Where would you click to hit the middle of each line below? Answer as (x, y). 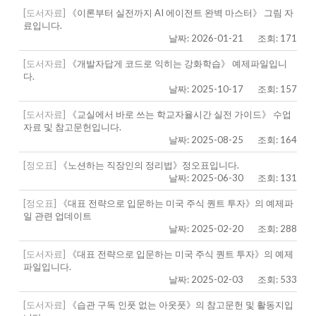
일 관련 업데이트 (57, 216)
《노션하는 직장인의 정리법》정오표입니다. (147, 165)
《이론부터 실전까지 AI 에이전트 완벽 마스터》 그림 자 (179, 13)
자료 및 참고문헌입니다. (72, 127)
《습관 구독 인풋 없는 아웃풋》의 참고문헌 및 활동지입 (179, 305)
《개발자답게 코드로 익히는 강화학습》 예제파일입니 (176, 63)
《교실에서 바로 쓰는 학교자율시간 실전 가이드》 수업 (178, 114)
